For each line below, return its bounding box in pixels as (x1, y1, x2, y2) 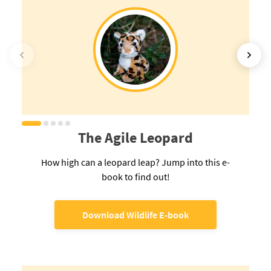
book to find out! (101, 171, 170, 183)
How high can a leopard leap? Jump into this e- (41, 156, 230, 169)
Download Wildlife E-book (82, 209, 189, 221)
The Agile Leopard (78, 128, 193, 148)
